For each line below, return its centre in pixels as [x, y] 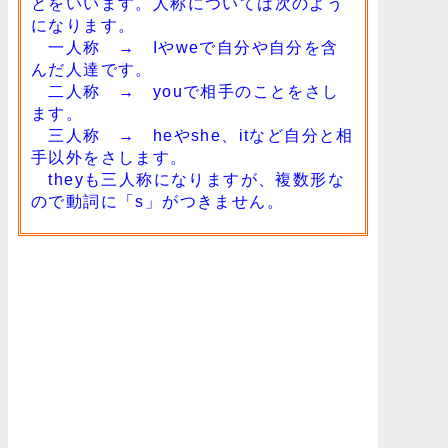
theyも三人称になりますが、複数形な [188, 180]
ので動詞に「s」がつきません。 [157, 202]
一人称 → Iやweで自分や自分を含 [185, 48]
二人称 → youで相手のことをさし [185, 92]
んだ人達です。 [92, 70]
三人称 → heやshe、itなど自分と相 [192, 136]
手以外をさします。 [109, 158]
